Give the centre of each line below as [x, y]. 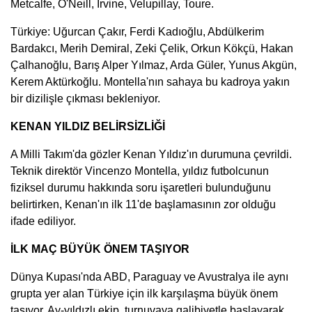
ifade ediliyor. [43, 221]
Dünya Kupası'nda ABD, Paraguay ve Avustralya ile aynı [149, 276]
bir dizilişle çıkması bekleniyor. [85, 98]
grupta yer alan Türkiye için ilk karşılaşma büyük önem [144, 293]
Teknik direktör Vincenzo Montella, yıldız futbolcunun [140, 171]
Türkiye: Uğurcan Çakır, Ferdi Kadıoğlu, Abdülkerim [137, 31]
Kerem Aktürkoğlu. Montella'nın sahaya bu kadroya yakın [150, 81]
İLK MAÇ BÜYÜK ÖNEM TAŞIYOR [100, 249]
